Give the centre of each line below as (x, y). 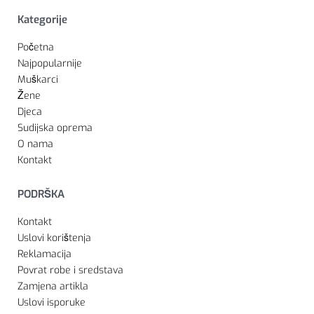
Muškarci (38, 79)
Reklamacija (45, 254)
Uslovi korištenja (54, 238)
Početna (36, 47)
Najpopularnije (50, 63)
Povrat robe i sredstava (70, 270)
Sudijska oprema (55, 128)
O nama (35, 144)
